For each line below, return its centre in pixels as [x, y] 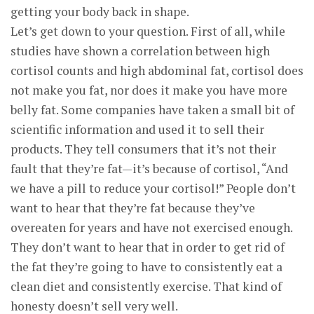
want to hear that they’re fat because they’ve [133, 208]
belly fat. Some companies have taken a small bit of [152, 110]
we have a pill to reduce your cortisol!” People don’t [153, 188]
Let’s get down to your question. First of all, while [148, 31]
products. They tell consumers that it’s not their [143, 149]
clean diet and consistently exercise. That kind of [146, 286]
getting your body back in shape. [100, 12]
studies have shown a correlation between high [140, 51]
